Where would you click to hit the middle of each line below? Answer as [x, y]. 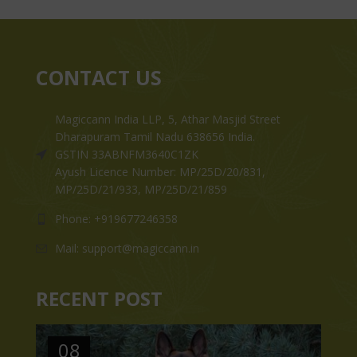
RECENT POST [99, 298]
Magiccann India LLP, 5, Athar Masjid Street [168, 119]
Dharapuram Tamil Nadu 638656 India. [155, 136]
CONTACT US [99, 77]
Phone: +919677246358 [116, 218]
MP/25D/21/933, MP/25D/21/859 [141, 189]
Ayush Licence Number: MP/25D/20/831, [160, 171]
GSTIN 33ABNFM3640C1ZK [127, 154]
